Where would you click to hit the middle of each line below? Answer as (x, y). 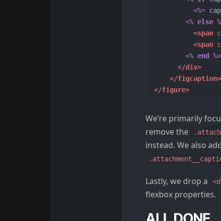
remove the (168, 131)
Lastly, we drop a (178, 181)
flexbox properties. (181, 194)
